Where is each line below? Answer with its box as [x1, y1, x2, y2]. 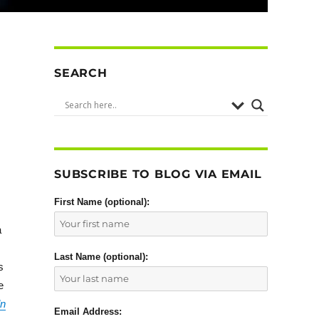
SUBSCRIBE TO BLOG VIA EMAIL [54, 167, 262, 181]
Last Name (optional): [54, 251, 148, 262]
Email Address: [54, 305, 122, 317]
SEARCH [54, 66, 108, 80]
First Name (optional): [54, 196, 150, 207]
